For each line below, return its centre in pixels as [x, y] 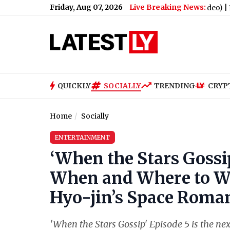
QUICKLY [74, 85]
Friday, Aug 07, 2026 [86, 7]
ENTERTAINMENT [82, 138]
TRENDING [175, 85]
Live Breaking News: [168, 7]
